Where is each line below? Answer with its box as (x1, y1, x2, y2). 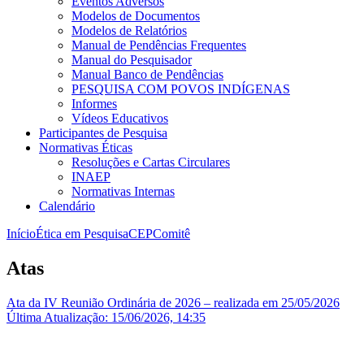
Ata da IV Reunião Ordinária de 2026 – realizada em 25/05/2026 (6, 295, 340, 310)
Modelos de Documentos (71, 8, 200, 23)
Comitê (153, 226, 190, 240)
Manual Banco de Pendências (71, 67, 223, 81)
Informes (71, 96, 117, 110)
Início (6, 226, 36, 240)
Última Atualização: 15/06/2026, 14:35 (6, 310, 206, 324)
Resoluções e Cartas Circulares (71, 154, 230, 169)
